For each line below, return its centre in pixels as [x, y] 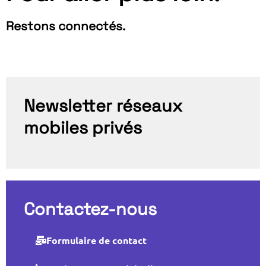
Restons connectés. [66, 26]
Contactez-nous [90, 209]
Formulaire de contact [96, 240]
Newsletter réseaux [103, 105]
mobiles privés [83, 127]
